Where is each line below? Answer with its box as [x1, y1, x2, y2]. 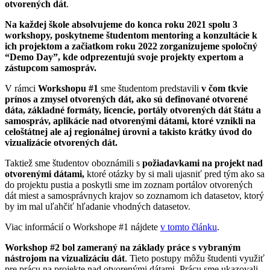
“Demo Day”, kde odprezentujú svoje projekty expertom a [5, 51, 243, 62]
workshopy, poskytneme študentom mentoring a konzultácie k [5, 30, 257, 40]
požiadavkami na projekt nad [142, 157, 263, 168]
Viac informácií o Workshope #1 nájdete [5, 221, 160, 232]
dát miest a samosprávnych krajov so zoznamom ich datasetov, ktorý [5, 190, 264, 201]
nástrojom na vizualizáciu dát [5, 253, 125, 263]
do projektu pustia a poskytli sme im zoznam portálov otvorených [5, 179, 253, 190]
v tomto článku [160, 221, 217, 232]
